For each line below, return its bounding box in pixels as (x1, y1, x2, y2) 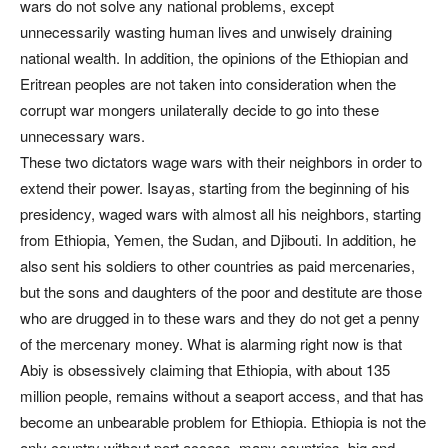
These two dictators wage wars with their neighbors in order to (20, 151, 422, 172)
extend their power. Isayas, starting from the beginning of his (20, 177, 410, 198)
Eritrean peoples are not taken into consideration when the (20, 73, 396, 94)
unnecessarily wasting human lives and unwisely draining (20, 21, 392, 42)
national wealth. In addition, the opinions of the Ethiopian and (20, 47, 408, 68)
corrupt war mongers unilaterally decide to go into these (20, 99, 379, 120)
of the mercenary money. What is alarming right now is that (20, 333, 402, 354)
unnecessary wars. (20, 125, 145, 146)
